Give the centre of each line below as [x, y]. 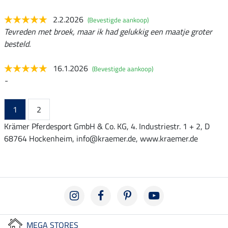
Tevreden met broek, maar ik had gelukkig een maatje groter [108, 31]
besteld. [17, 44]
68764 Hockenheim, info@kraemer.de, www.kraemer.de [101, 138]
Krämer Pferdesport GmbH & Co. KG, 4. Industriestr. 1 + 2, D [107, 126]
